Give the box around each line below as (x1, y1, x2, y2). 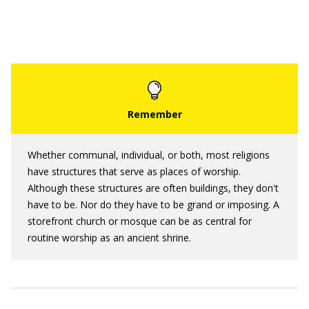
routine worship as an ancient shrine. (28, 231, 191, 244)
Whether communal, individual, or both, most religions (28, 148, 270, 161)
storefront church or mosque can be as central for (28, 215, 252, 228)
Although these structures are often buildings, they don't (28, 181, 279, 195)
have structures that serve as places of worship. (28, 165, 241, 178)
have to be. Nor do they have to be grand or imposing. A (28, 198, 279, 211)
